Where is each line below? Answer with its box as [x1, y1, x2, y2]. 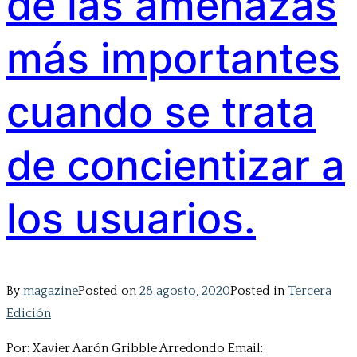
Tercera [288, 284, 331, 299]
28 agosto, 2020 [139, 284, 230, 299]
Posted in [230, 284, 288, 299]
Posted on [78, 284, 139, 299]
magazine [23, 284, 78, 299]
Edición [6, 306, 51, 321]
